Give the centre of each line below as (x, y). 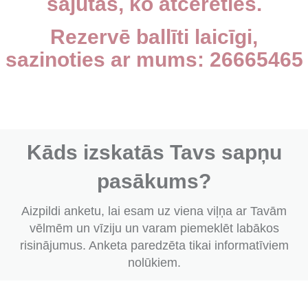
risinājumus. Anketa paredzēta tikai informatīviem (154, 246)
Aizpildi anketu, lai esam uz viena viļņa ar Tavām (154, 211)
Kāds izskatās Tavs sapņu (154, 153)
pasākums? (154, 181)
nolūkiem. (154, 263)
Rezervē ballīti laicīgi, (154, 36)
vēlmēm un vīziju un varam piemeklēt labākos (154, 229)
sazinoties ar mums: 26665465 (154, 59)
